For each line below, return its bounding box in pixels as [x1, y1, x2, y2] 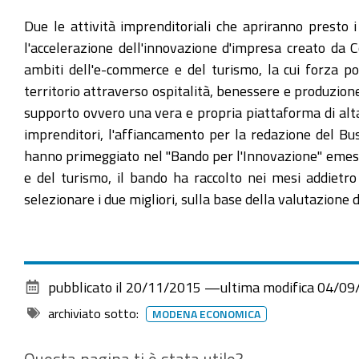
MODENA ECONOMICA [152, 308, 261, 320]
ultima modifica [220, 279, 314, 294]
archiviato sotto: [48, 306, 139, 320]
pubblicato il [48, 279, 123, 294]
